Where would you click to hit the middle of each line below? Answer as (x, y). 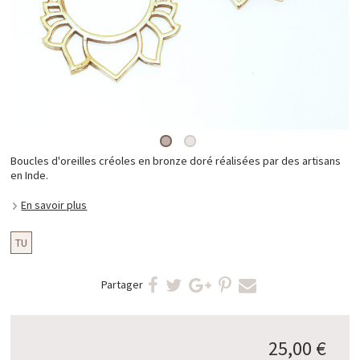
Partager (122, 285)
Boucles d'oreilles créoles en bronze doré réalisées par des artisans (176, 161)
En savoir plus (54, 205)
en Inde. (30, 176)
